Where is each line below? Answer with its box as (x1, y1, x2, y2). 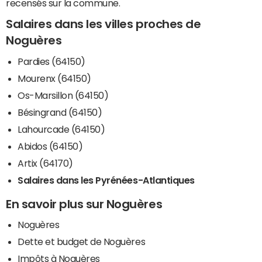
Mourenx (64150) (18, 73, 91, 83)
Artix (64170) (18, 158, 73, 168)
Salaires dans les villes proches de (6, 18, 201, 30)
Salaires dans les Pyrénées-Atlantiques (18, 175, 195, 185)
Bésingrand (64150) (18, 107, 102, 117)
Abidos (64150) (18, 141, 83, 151)
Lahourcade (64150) (18, 124, 105, 134)
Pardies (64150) (18, 56, 85, 66)
